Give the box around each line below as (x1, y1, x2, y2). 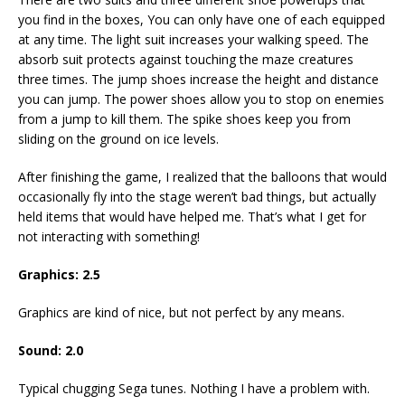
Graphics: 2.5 (18, 265, 100, 283)
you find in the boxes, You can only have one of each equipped (18, 10, 385, 28)
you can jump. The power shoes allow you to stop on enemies (18, 89, 384, 108)
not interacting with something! (18, 227, 200, 245)
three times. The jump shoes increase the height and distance (18, 70, 379, 88)
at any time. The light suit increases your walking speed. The (18, 30, 369, 48)
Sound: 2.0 (18, 341, 83, 359)
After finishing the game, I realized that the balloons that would (18, 167, 387, 185)
